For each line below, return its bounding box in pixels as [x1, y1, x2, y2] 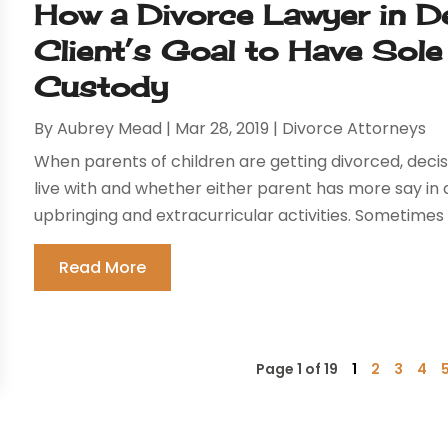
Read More [59, 256, 147, 280]
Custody [34, 69, 169, 105]
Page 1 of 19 [255, 359, 338, 380]
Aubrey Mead [57, 117, 163, 141]
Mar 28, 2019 [175, 117, 270, 141]
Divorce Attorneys [282, 117, 427, 141]
